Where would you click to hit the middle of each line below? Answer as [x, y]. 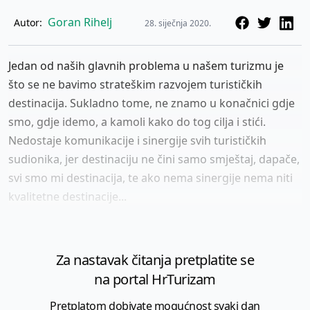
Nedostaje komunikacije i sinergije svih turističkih [137, 140]
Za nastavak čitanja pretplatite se [155, 259]
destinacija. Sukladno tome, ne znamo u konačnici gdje [152, 103]
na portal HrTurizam [155, 279]
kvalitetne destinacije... [67, 196]
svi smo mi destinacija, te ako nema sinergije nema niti [151, 177]
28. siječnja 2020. [177, 23]
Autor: [29, 22]
